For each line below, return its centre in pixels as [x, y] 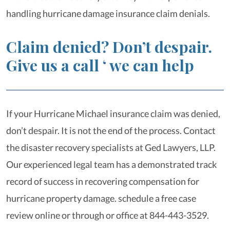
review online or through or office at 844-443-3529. [108, 215]
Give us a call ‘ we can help [100, 65]
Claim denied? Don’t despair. [109, 47]
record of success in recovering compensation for [103, 181]
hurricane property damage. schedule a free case [101, 198]
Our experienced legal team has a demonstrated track [111, 164]
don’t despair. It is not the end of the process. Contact [111, 130]
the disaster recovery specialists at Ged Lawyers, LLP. [111, 147]
